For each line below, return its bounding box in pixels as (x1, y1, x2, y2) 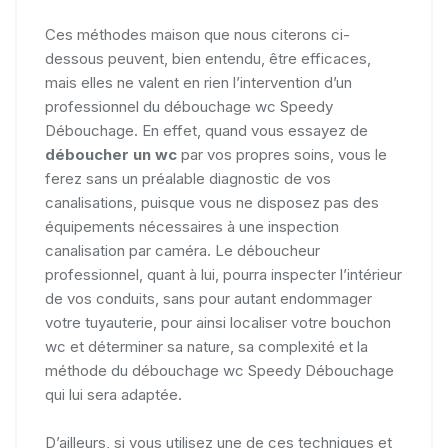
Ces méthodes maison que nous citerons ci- (45, 24, 350, 44)
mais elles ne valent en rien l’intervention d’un (45, 72, 352, 92)
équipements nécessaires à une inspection (45, 216, 339, 236)
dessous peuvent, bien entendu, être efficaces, (45, 48, 371, 68)
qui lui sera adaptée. (45, 384, 182, 404)
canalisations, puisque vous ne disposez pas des (45, 192, 379, 212)
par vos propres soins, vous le (177, 144, 387, 164)
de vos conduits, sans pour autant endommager (45, 288, 372, 308)
